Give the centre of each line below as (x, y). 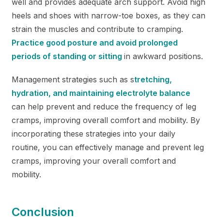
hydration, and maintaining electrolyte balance (101, 93)
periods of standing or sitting (68, 56)
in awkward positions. (163, 56)
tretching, (153, 79)
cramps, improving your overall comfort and (94, 161)
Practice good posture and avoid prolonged (95, 42)
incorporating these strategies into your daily (93, 133)
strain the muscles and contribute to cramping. (97, 29)
